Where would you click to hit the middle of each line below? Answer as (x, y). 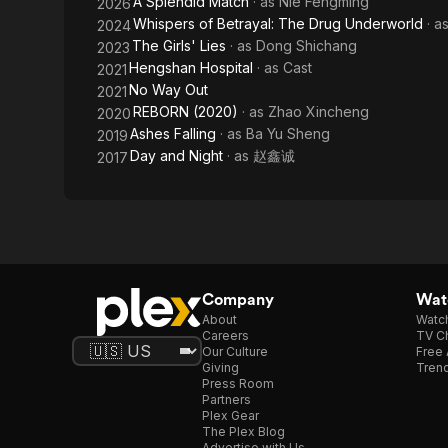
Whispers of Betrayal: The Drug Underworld (278, 23)
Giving (220, 367)
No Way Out (168, 89)
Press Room (238, 383)
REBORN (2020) (185, 111)
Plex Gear (230, 415)
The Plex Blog (243, 431)
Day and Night (176, 155)
